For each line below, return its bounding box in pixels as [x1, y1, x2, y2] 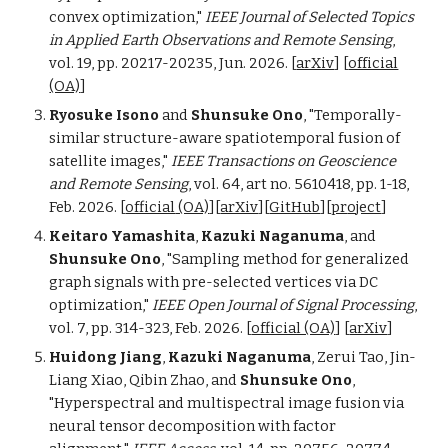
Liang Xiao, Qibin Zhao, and [49, 371, 241, 389]
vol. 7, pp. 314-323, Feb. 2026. [49, 319, 244, 337]
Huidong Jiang [49, 348, 163, 366]
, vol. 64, [188, 175, 247, 193]
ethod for [257, 250, 326, 268]
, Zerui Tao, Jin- [311, 348, 417, 366]
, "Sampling [161, 250, 244, 268]
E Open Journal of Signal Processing [175, 296, 415, 314]
